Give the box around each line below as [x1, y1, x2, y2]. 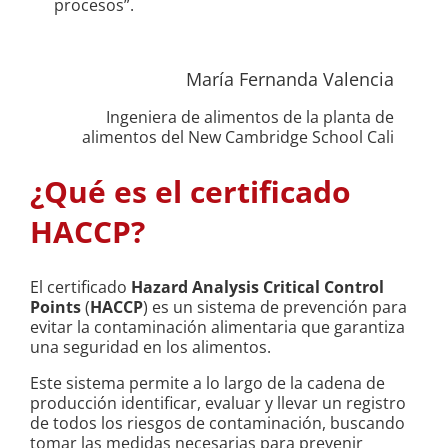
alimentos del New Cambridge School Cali [82, 126, 394, 149]
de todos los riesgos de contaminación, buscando [30, 412, 405, 435]
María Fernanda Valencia [186, 67, 394, 92]
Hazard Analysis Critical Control [131, 276, 384, 299]
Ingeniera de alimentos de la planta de [106, 106, 394, 129]
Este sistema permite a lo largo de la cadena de [30, 372, 385, 395]
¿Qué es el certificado [30, 171, 351, 213]
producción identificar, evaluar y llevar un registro [30, 392, 406, 415]
